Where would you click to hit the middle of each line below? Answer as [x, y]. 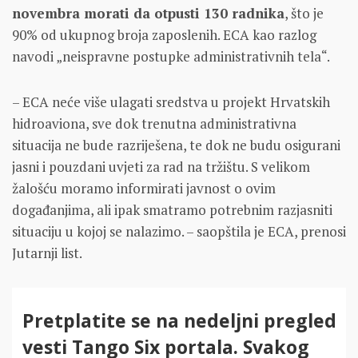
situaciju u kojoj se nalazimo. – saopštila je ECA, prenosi [179, 232]
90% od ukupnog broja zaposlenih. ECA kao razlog [164, 35]
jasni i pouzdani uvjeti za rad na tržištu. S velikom [161, 167]
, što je [304, 14]
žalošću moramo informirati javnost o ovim [144, 189]
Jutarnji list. [47, 253]
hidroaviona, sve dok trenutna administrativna [154, 124]
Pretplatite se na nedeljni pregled [179, 321]
